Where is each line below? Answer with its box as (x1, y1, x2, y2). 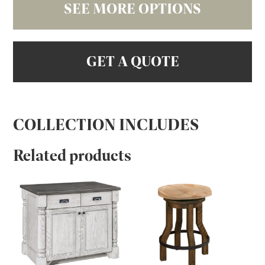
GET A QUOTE (86, 52, 179, 70)
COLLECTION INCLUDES (13, 114, 199, 135)
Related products (13, 145, 132, 166)
